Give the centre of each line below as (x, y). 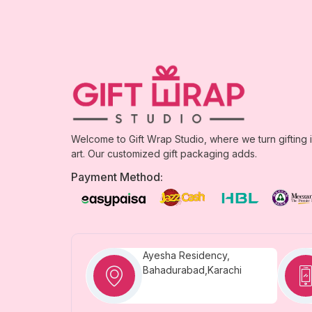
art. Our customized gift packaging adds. (164, 153)
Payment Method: (117, 177)
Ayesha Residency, (186, 255)
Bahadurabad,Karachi (192, 270)
